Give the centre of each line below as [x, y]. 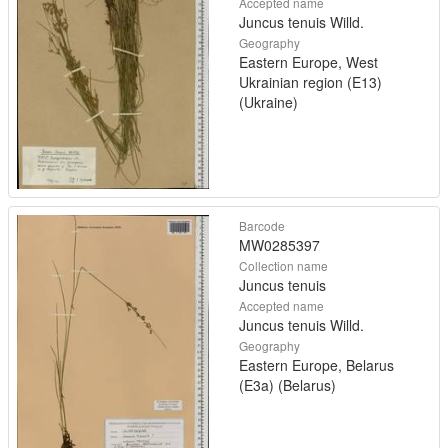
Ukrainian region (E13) [310, 82]
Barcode [262, 225]
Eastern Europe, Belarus [316, 365]
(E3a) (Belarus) [287, 385]
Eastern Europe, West [308, 62]
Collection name [283, 265]
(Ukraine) [268, 102]
